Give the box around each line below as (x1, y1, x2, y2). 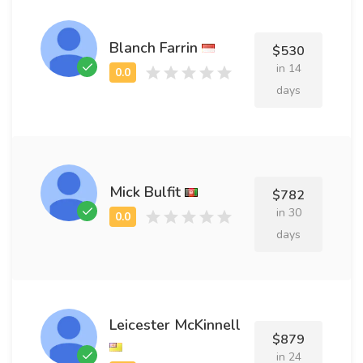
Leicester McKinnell (109, 315, 241, 335)
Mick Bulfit (109, 181, 181, 202)
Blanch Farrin (109, 37, 198, 58)
